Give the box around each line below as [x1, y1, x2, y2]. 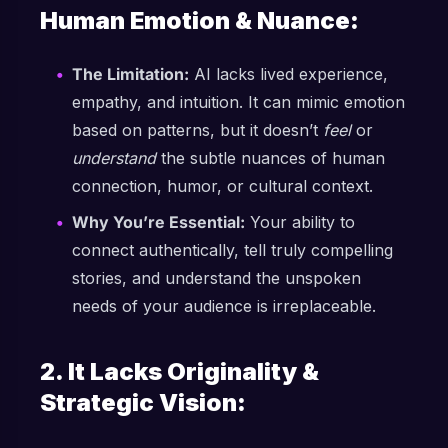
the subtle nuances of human [156, 148, 385, 168]
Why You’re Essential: [72, 212, 245, 232]
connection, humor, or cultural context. [72, 176, 373, 196]
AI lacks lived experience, [189, 64, 388, 84]
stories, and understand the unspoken [72, 268, 361, 288]
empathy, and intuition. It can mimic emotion [72, 92, 405, 112]
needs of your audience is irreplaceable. [72, 296, 376, 316]
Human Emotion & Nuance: [40, 6, 359, 35]
